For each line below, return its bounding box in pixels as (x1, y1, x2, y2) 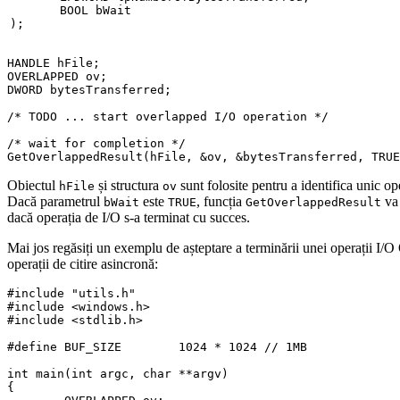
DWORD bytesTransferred (7, 83, 164, 97)
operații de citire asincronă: (7, 256, 158, 272)
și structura (95, 178, 162, 194)
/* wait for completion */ (7, 137, 186, 151)
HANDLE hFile (7, 56, 93, 71)
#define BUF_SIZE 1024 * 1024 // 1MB (179, 340, 307, 354)
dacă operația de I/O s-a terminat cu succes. (7, 210, 250, 226)
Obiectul (7, 178, 59, 194)
